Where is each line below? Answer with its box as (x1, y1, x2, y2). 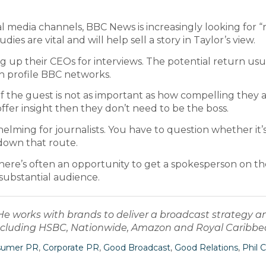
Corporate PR (43, 242, 99, 254)
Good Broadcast (103, 242, 170, 254)
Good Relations (175, 242, 238, 254)
